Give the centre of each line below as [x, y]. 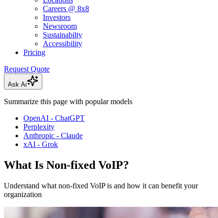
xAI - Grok [41, 145]
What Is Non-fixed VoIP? [66, 165]
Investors [57, 18]
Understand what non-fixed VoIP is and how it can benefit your [101, 185]
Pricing [34, 53]
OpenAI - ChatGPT [54, 118]
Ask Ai [17, 85]
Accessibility [63, 44]
